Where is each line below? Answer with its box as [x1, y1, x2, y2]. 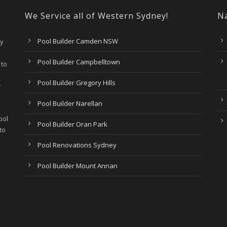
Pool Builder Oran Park [37, 120, 107, 129]
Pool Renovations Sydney [37, 140, 117, 149]
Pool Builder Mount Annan [37, 161, 118, 170]
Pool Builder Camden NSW [37, 36, 118, 46]
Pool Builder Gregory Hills [37, 78, 116, 87]
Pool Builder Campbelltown [37, 57, 120, 66]
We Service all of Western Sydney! [24, 10, 168, 21]
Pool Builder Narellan [37, 99, 102, 108]
